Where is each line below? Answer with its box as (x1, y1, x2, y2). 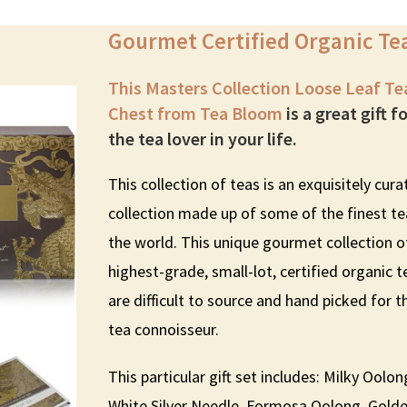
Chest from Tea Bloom (108, 101, 283, 124)
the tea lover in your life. (108, 126, 298, 150)
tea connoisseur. (108, 318, 223, 340)
